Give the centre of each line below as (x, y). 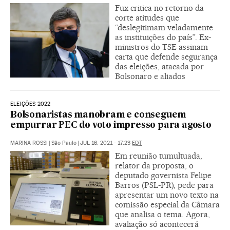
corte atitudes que (147, 18)
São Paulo (64, 143)
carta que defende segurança (166, 57)
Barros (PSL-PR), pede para (164, 185)
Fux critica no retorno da (159, 8)
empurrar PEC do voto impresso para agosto (111, 126)
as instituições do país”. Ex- (163, 37)
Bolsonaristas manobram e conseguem (98, 116)
